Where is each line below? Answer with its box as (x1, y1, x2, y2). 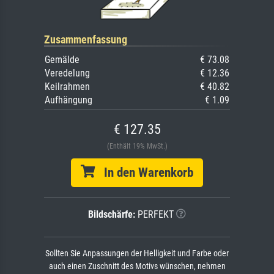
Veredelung (45, 67, 90, 79)
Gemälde (45, 53, 80, 65)
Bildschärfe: (88, 208, 135, 220)
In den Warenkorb (95, 165, 193, 180)
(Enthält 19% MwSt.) (106, 141, 168, 150)
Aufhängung (45, 94, 92, 106)
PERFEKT (135, 208, 174, 220)
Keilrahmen (45, 80, 90, 92)
